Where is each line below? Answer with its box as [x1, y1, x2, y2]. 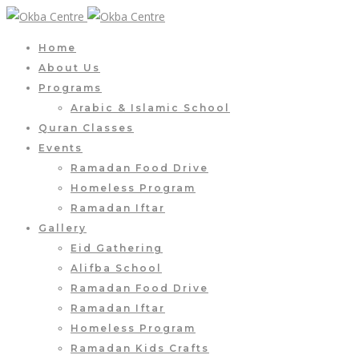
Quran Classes [38, 122, 134, 134]
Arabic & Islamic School [71, 102, 230, 114]
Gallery [38, 222, 87, 234]
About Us [38, 62, 100, 74]
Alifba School [71, 262, 162, 274]
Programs [38, 82, 102, 94]
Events [38, 142, 83, 154]
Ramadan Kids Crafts [71, 342, 209, 354]
